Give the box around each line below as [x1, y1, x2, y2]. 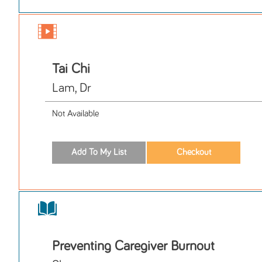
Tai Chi [52, 62, 90, 77]
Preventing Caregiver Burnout [52, 239, 215, 253]
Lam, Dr [52, 82, 91, 95]
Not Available [52, 109, 99, 119]
